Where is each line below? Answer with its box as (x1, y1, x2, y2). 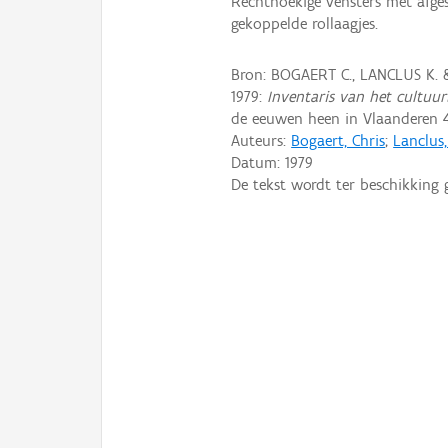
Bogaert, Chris (291, 131, 386, 151)
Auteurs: (231, 131, 292, 151)
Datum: (231, 153, 286, 173)
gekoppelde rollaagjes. (231, 13, 379, 33)
